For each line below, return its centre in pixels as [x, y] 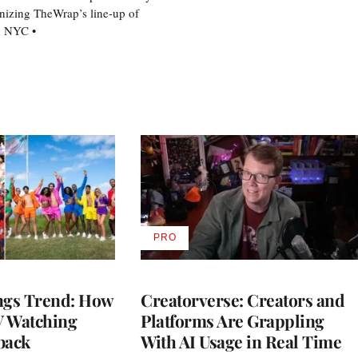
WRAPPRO [191, 267]
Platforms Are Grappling [233, 320]
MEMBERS [191, 278]
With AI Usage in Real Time [241, 341]
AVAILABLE [192, 243]
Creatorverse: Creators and [243, 299]
